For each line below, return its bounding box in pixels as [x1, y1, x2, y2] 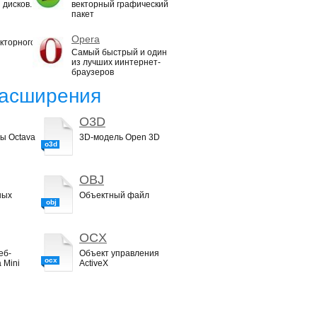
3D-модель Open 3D [79, 132, 160, 142]
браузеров [71, 67, 114, 77]
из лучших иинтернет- [71, 57, 161, 67]
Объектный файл [79, 190, 149, 200]
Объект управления [79, 248, 159, 258]
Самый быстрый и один [71, 47, 167, 57]
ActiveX [79, 258, 108, 268]
